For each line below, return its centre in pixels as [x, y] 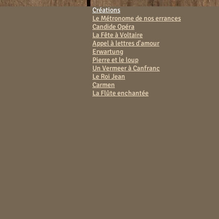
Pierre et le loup [115, 60]
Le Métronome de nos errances [137, 18]
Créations [106, 10]
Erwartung [108, 52]
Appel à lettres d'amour [126, 43]
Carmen [104, 85]
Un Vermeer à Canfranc [126, 68]
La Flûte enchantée [120, 93]
